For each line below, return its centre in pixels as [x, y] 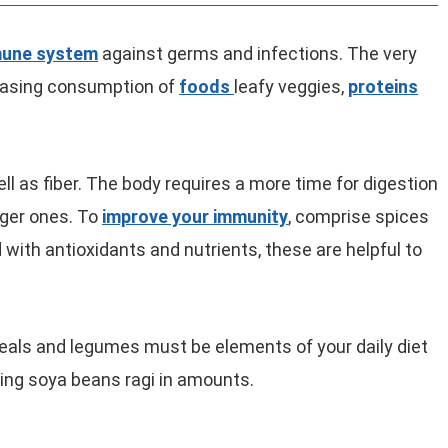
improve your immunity [195, 216]
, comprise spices [358, 216]
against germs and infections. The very [257, 53]
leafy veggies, [291, 86]
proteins [383, 86]
